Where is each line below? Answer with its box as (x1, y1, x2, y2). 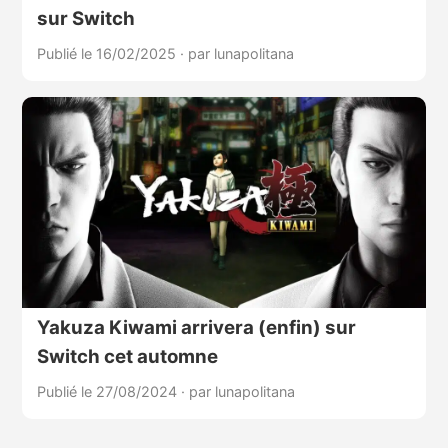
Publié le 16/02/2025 (36, 44, 180, 62)
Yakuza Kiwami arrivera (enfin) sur (36, 316, 356, 340)
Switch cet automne (36, 345, 218, 369)
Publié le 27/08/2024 (36, 383, 181, 401)
